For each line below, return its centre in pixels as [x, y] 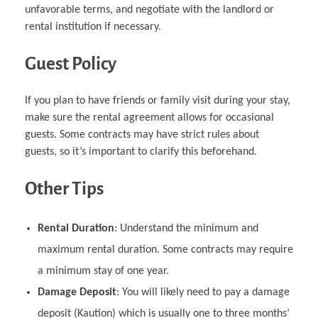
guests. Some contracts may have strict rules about [142, 135]
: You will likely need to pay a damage [203, 292]
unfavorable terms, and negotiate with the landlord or [149, 10]
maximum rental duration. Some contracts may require [165, 250]
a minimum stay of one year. [103, 271]
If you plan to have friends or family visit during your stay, [158, 101]
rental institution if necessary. [93, 27]
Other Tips [64, 189]
